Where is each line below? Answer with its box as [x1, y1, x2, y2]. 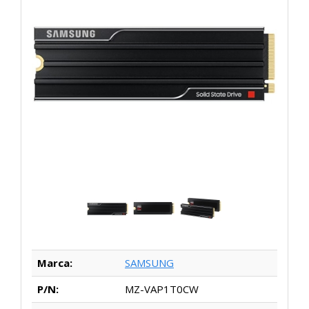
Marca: [37, 256, 72, 270]
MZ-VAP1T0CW [125, 282, 199, 297]
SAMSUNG [125, 256, 174, 270]
